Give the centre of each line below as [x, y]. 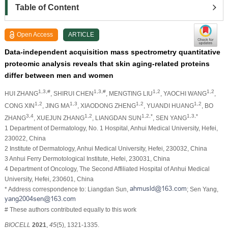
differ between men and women [59, 75]
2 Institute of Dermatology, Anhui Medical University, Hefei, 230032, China [106, 148]
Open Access [35, 34]
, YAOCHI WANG [183, 93]
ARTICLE [81, 34]
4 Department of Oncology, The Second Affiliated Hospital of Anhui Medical [107, 169]
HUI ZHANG [21, 93]
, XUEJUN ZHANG [59, 118]
